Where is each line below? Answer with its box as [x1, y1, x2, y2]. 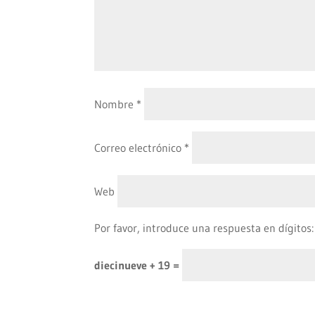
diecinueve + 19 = [94, 257, 183, 272]
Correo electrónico [94, 140, 185, 155]
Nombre [94, 96, 137, 111]
